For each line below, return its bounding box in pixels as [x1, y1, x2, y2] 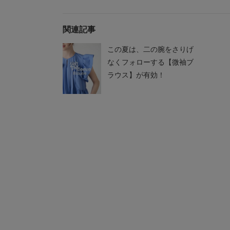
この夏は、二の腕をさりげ [107, 45, 194, 54]
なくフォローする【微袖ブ [107, 58, 194, 67]
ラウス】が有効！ [107, 71, 165, 80]
